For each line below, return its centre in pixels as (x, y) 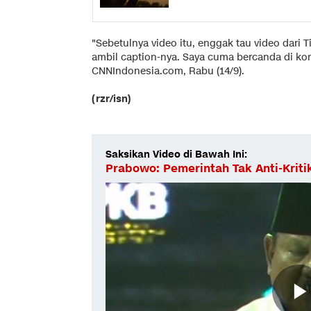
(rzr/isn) (111, 99)
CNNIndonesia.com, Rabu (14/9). (168, 71)
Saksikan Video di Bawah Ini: (176, 154)
